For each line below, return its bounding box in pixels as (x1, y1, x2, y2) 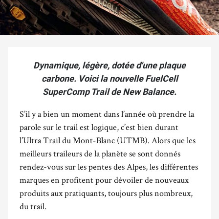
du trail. (20, 200, 46, 212)
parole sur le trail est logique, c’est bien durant (20, 121, 178, 132)
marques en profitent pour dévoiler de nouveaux (20, 174, 189, 185)
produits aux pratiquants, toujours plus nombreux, (20, 187, 193, 198)
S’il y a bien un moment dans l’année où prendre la (20, 108, 194, 119)
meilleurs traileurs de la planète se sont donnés (20, 148, 180, 159)
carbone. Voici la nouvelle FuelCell (41, 73, 178, 84)
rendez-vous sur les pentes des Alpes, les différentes (20, 161, 198, 172)
